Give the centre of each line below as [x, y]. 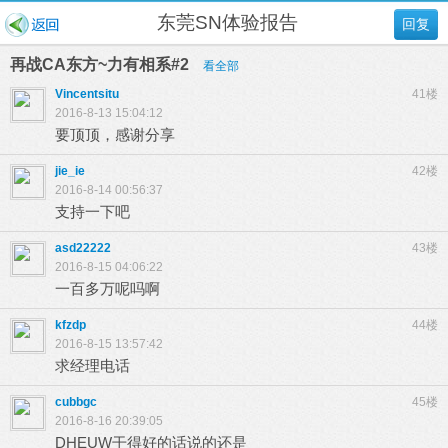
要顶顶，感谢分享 [115, 134]
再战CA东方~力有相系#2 [101, 64]
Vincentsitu [87, 94]
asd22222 [83, 248]
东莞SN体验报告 [227, 22]
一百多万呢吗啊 [107, 288]
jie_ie [70, 171]
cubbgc [76, 402]
